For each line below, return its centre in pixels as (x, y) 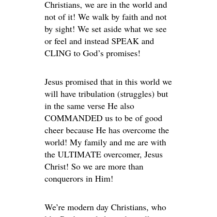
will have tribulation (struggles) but (106, 94)
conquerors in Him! (79, 178)
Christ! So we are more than (94, 166)
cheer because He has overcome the (107, 130)
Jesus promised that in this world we (108, 82)
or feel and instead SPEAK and (99, 41)
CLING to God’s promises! (93, 53)
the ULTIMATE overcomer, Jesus (104, 154)
